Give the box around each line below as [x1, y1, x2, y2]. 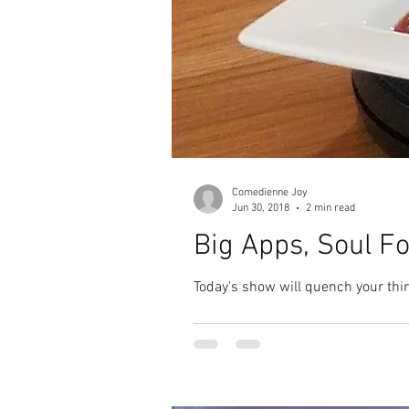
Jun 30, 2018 [232, 201, 289, 215]
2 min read [306, 201, 355, 215]
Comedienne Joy [232, 186, 308, 199]
